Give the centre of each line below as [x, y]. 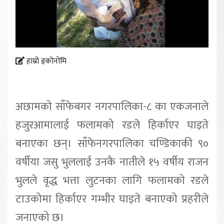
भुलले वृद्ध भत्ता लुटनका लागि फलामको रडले [112, 181]
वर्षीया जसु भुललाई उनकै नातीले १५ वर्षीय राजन [112, 162]
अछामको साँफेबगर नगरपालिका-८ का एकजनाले [112, 107]
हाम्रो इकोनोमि [45, 61]
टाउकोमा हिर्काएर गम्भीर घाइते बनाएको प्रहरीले [112, 199]
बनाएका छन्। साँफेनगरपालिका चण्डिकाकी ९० [112, 144]
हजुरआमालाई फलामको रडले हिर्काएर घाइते [112, 125]
